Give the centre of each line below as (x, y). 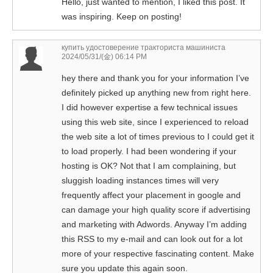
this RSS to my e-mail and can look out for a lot (152, 239)
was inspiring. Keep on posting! (122, 17)
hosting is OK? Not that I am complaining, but (149, 166)
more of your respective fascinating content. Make (158, 254)
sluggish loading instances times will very (140, 181)
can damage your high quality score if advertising (156, 210)
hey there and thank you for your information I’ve (155, 78)
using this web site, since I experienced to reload (155, 122)
